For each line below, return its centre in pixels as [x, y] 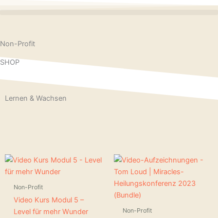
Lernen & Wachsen [36, 98]
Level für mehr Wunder [51, 211]
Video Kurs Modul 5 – [48, 200]
